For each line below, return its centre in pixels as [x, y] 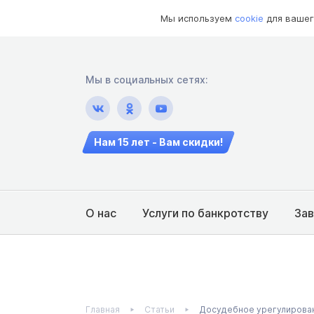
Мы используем [198, 18]
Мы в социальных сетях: [147, 80]
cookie [249, 18]
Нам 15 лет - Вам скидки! [158, 142]
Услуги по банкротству [205, 213]
